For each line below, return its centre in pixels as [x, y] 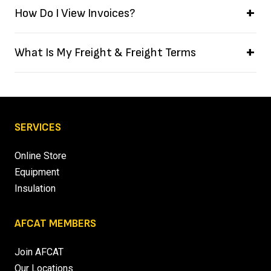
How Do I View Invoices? [75, 14]
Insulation [35, 189]
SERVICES [38, 128]
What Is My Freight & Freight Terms [105, 53]
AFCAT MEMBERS [55, 224]
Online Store [41, 156]
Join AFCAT [39, 252]
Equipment [37, 172]
